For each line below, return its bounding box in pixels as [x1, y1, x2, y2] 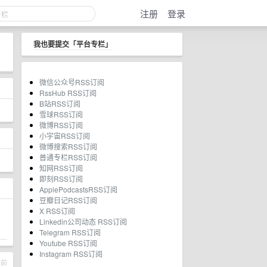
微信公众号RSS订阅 [39, 77, 104, 87]
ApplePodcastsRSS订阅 [39, 184, 117, 194]
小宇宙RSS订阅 [39, 131, 90, 141]
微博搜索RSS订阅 [39, 141, 97, 151]
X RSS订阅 [39, 206, 75, 216]
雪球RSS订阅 [39, 109, 83, 119]
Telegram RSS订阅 [39, 227, 101, 237]
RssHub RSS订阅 [39, 88, 97, 98]
